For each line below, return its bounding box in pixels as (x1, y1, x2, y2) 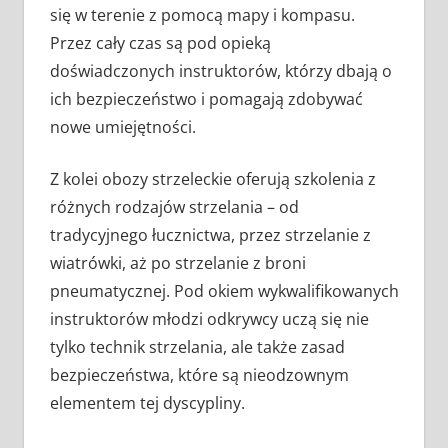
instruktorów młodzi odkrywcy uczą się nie (49, 308, 369, 331)
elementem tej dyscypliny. (49, 392, 245, 415)
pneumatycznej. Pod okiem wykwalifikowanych (49, 280, 399, 303)
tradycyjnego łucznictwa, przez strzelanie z (49, 224, 371, 247)
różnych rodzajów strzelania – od (49, 196, 299, 219)
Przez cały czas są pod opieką (49, 32, 271, 55)
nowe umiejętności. (49, 116, 196, 139)
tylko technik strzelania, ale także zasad (49, 336, 345, 359)
